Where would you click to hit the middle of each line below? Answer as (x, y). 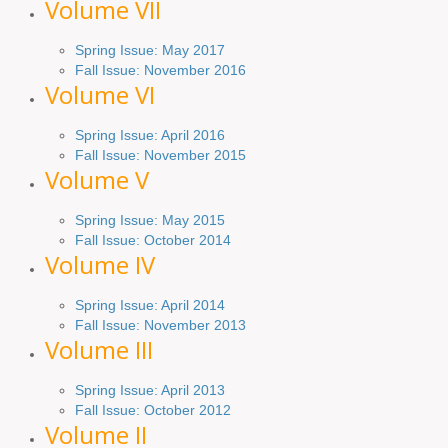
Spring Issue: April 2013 (150, 389)
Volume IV (100, 264)
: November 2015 (191, 154)
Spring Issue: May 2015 (150, 219)
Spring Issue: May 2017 (150, 49)
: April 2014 (189, 304)
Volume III (99, 349)
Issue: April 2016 (170, 134)
